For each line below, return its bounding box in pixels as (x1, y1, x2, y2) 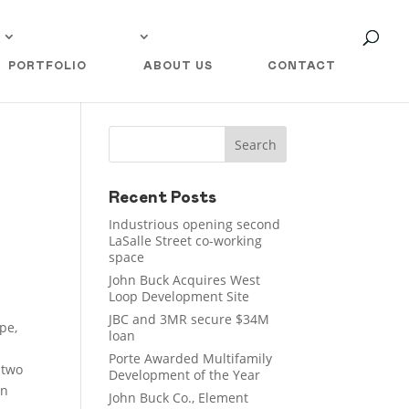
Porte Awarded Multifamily (109, 350, 273, 367)
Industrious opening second (109, 215, 281, 233)
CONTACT (267, 60, 336, 71)
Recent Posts (109, 190, 217, 206)
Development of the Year (109, 366, 261, 383)
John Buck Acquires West (109, 271, 261, 288)
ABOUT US (143, 60, 213, 71)
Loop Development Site (109, 288, 250, 305)
